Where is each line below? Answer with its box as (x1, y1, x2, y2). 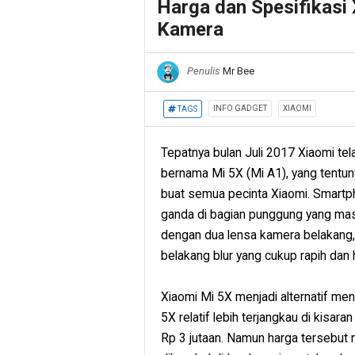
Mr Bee (223, 65, 254, 78)
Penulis (185, 65, 223, 78)
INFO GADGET (213, 104, 267, 113)
